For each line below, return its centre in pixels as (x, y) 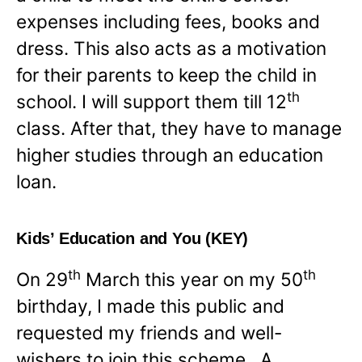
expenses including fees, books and (168, 22)
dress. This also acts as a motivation (171, 48)
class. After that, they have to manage (179, 128)
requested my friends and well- (149, 333)
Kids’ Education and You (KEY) (133, 239)
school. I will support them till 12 (152, 102)
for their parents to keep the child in (166, 75)
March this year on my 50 (192, 280)
